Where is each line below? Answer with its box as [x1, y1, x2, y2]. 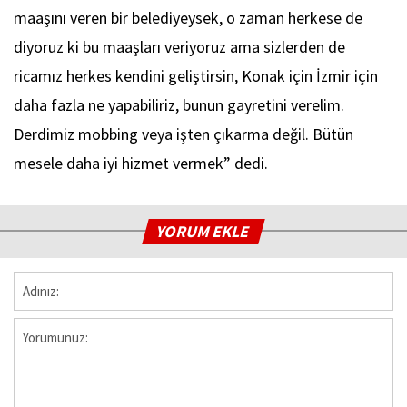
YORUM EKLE [154, 220, 253, 242]
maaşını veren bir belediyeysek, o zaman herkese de [14, 6, 362, 28]
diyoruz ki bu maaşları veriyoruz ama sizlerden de [14, 35, 345, 57]
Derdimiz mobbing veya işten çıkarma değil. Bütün [14, 123, 353, 144]
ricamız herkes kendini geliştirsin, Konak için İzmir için [14, 65, 378, 86]
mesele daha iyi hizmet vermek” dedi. [14, 152, 268, 174]
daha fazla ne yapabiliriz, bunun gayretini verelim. [14, 94, 344, 115]
